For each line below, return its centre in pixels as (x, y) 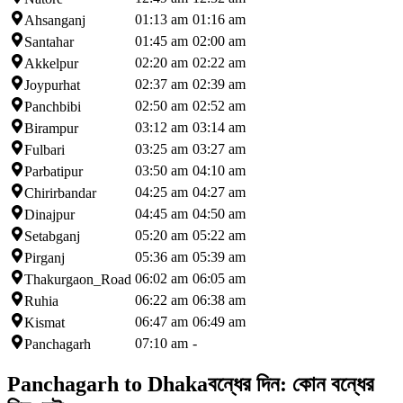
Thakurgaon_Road (78, 279)
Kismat (45, 322)
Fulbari (45, 149)
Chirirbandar (60, 193)
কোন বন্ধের (333, 385)
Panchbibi (53, 106)
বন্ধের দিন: (250, 385)
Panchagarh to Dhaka (107, 385)
